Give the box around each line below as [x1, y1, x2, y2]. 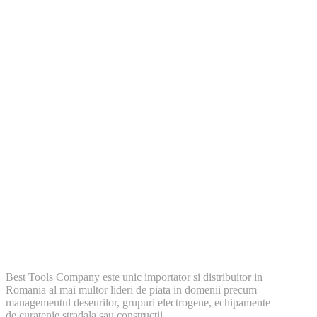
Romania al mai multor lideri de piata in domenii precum [6, 283, 257, 296]
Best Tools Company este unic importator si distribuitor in [6, 270, 263, 283]
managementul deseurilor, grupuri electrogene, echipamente [6, 296, 270, 309]
